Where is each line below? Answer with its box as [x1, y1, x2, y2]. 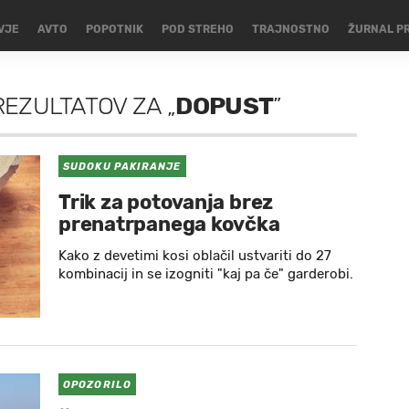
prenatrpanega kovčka [58, 212, 280, 236]
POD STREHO [161, 23, 234, 36]
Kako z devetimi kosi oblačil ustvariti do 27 [58, 247, 331, 264]
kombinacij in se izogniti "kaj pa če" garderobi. [58, 266, 353, 282]
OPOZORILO [63, 379, 131, 391]
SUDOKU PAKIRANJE [63, 161, 182, 173]
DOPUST [175, 91, 274, 121]
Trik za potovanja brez [58, 190, 274, 215]
